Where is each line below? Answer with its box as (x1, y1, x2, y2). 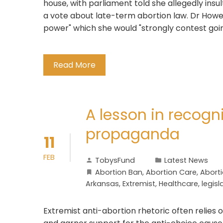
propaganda (86, 124, 180, 145)
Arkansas (86, 179, 119, 189)
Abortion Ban (95, 167, 142, 177)
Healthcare (159, 179, 198, 189)
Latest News (164, 155, 208, 165)
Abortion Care (146, 167, 197, 177)
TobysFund (95, 155, 135, 165)
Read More (53, 59, 96, 71)
